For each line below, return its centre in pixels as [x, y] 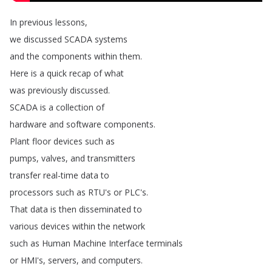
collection [75, 107]
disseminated [105, 209]
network [129, 226]
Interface [126, 243]
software [84, 124]
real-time [61, 175]
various [24, 226]
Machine [90, 243]
